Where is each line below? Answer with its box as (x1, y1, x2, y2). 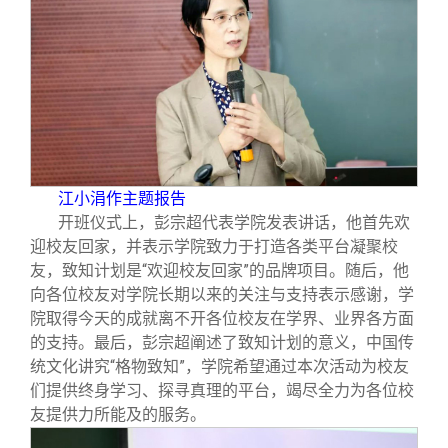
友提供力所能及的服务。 (30, 404, 206, 424)
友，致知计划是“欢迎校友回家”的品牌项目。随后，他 (30, 260, 409, 280)
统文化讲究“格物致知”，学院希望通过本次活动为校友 (30, 356, 409, 376)
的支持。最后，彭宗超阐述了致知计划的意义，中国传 (30, 332, 414, 352)
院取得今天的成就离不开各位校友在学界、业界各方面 (30, 308, 414, 328)
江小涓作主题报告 (58, 189, 186, 207)
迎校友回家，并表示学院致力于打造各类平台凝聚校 (30, 236, 398, 256)
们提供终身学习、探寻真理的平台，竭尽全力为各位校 (30, 380, 414, 400)
